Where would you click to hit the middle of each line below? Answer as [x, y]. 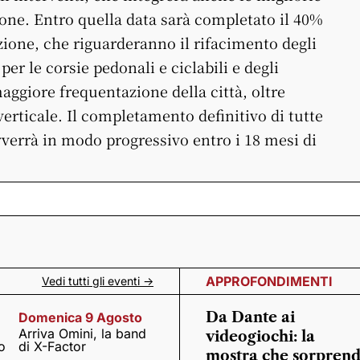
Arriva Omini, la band [83, 333]
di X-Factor [53, 346]
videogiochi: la [260, 337]
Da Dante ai [250, 317]
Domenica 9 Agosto [81, 317]
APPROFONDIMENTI [269, 281]
